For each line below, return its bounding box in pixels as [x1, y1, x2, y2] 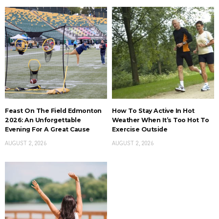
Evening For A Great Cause [5, 126, 90, 133]
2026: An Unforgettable [5, 116, 81, 124]
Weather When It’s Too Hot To [112, 116, 209, 124]
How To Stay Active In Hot [112, 107, 195, 115]
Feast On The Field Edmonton [5, 107, 102, 115]
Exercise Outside [112, 126, 167, 133]
